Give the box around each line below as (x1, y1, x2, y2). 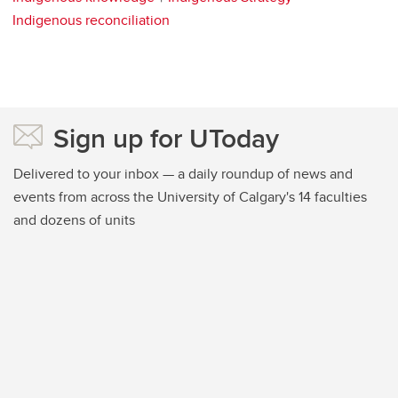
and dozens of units (13, 209, 135, 230)
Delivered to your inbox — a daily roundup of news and (13, 163, 353, 184)
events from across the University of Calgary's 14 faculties (13, 186, 367, 207)
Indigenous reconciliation (12, 9, 170, 30)
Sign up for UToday (53, 118, 279, 157)
